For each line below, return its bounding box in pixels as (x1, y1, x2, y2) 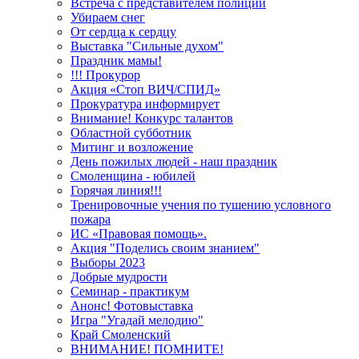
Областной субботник (71, 126, 192, 140)
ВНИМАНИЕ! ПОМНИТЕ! (71, 342, 224, 357)
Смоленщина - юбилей (71, 169, 196, 184)
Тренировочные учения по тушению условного (71, 198, 331, 212)
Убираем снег (71, 10, 145, 25)
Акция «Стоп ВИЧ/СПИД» (71, 83, 220, 97)
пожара (71, 212, 111, 227)
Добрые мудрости (71, 270, 167, 284)
